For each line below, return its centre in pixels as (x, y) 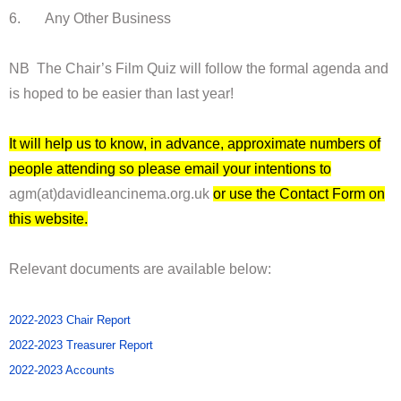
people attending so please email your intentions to (170, 169)
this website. (48, 219)
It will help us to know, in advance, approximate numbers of (195, 144)
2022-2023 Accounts (62, 371)
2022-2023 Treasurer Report (81, 346)
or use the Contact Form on (299, 194)
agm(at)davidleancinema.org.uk (111, 194)
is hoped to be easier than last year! (121, 94)
